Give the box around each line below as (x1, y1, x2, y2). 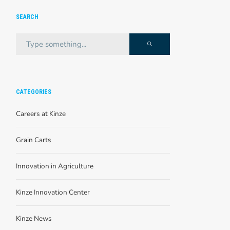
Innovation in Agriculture (16, 161, 93, 171)
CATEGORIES (16, 88, 51, 95)
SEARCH (16, 13, 39, 21)
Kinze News (16, 213, 52, 223)
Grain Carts (16, 135, 51, 145)
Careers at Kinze (16, 108, 66, 119)
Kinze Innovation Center (16, 187, 90, 197)
